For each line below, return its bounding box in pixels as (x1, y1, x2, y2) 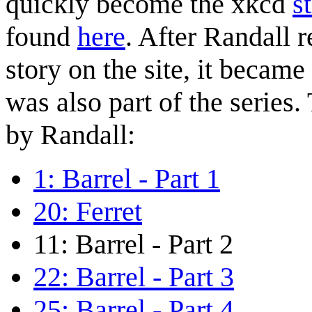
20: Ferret (33, 195, 142, 227)
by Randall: (6, 118, 135, 150)
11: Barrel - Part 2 (33, 228, 233, 260)
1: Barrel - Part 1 (33, 162, 220, 194)
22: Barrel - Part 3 (33, 260, 234, 292)
